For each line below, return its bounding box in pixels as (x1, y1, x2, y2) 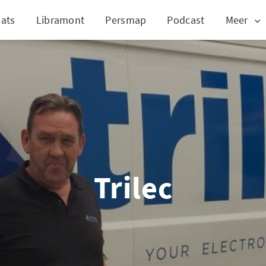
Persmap (105, 12, 147, 27)
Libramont (36, 12, 85, 27)
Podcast (167, 12, 205, 27)
